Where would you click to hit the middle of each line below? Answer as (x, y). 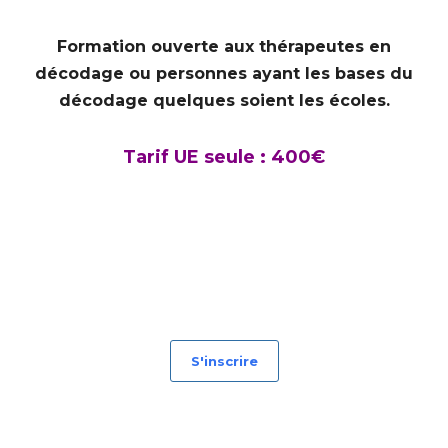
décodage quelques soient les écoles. (224, 100)
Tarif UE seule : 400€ (224, 156)
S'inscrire (224, 360)
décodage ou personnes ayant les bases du (224, 73)
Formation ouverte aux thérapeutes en (224, 46)
